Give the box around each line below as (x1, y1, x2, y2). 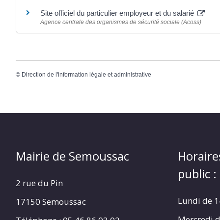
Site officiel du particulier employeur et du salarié (40, 8, 196, 17)
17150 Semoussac (16, 195, 86, 207)
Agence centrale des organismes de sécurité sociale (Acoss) (40, 18, 201, 26)
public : (178, 165, 217, 182)
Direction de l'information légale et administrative (22, 71, 151, 78)
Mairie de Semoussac (16, 148, 129, 165)
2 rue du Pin (16, 177, 63, 189)
